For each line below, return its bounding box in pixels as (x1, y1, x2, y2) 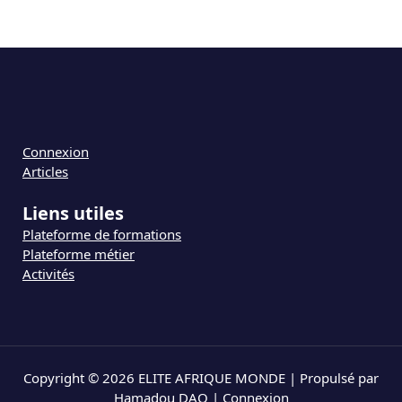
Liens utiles (22, 200, 124, 225)
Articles (22, 162, 68, 180)
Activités (22, 264, 74, 283)
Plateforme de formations (22, 224, 181, 243)
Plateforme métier (22, 244, 135, 263)
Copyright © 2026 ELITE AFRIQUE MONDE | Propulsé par (23, 368, 379, 387)
